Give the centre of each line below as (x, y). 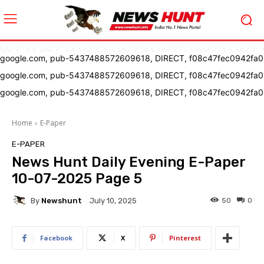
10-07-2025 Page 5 (77, 179)
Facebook (56, 238)
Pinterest (185, 238)
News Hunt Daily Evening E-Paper (128, 162)
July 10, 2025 (113, 201)
